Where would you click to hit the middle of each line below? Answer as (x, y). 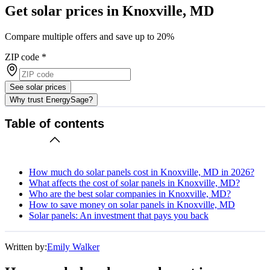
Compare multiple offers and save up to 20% (89, 36)
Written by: (26, 246)
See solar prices (38, 87)
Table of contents (55, 124)
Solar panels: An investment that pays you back (119, 215)
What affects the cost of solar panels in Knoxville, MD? (134, 183)
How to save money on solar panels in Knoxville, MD (132, 204)
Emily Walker (73, 246)
